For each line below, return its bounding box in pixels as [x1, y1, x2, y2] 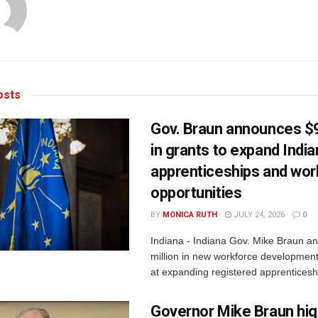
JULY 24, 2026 [231, 209, 285, 219]
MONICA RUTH [163, 209, 217, 219]
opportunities [150, 183, 242, 202]
